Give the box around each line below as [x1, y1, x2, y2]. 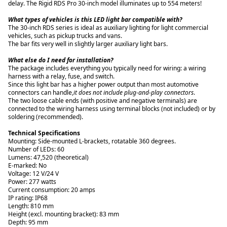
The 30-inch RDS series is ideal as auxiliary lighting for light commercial [8, 23, 208, 32]
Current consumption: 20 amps [8, 185, 95, 194]
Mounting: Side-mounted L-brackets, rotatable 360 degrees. [8, 137, 176, 145]
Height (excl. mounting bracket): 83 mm [8, 210, 119, 218]
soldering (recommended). [8, 112, 83, 121]
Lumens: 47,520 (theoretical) [8, 153, 89, 162]
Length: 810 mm [8, 202, 54, 210]
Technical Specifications [8, 129, 80, 137]
